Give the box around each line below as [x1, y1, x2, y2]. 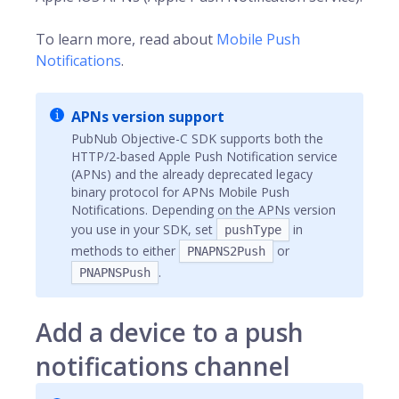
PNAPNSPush [79, 265, 151, 280]
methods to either [71, 242, 179, 259]
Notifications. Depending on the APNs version [71, 201, 336, 218]
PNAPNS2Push [187, 244, 265, 258]
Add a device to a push [36, 315, 304, 349]
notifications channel [36, 349, 290, 383]
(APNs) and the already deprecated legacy [71, 166, 313, 183]
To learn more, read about [36, 29, 216, 49]
